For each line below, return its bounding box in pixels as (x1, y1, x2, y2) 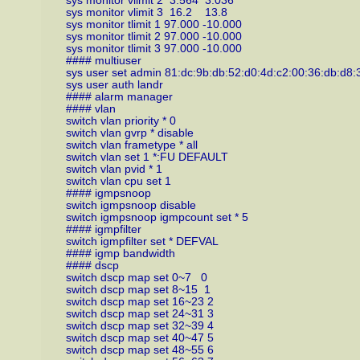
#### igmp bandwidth (65, 247, 175, 260)
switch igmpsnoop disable (65, 198, 196, 211)
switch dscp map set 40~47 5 (65, 331, 214, 344)
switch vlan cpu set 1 (65, 174, 171, 187)
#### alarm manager (65, 90, 173, 103)
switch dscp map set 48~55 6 (65, 343, 214, 356)
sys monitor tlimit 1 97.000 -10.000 (65, 18, 242, 31)
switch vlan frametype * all (65, 138, 198, 151)
